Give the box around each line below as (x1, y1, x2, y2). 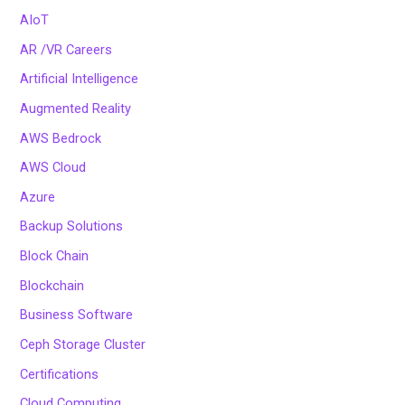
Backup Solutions (20, 218, 124, 235)
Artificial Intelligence (20, 71, 139, 88)
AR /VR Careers (20, 41, 113, 58)
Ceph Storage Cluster (20, 336, 146, 353)
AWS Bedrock (20, 129, 102, 146)
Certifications (20, 365, 99, 382)
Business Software (20, 306, 134, 324)
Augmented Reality (20, 99, 132, 117)
